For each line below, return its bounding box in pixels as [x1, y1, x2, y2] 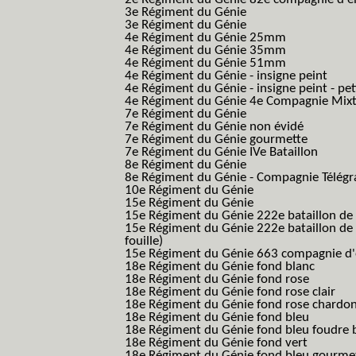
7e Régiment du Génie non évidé [125, 120, 304, 133]
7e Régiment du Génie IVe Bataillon [125, 145, 318, 159]
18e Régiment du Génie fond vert [125, 336, 308, 350]
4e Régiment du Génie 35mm [125, 44, 286, 57]
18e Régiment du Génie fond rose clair [125, 285, 335, 299]
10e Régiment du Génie [125, 184, 253, 197]
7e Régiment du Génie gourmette [125, 133, 308, 146]
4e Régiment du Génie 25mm [125, 31, 286, 44]
